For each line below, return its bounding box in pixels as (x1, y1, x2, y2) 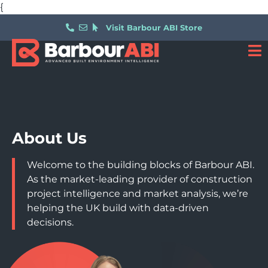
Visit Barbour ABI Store (106, 23, 203, 32)
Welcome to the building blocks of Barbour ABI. (27, 159, 254, 170)
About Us (12, 129, 87, 148)
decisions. (27, 217, 74, 228)
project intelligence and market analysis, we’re (27, 188, 248, 199)
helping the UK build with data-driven (27, 202, 209, 214)
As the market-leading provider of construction (27, 173, 252, 185)
